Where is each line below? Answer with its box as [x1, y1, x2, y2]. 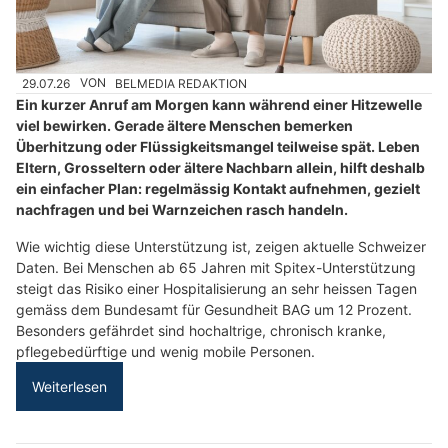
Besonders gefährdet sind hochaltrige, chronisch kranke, [16, 321, 386, 339]
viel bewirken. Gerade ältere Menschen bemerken [16, 116, 353, 134]
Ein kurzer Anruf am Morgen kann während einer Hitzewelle [16, 95, 422, 113]
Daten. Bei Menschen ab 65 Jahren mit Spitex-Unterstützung [16, 258, 416, 276]
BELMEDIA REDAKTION [115, 75, 248, 91]
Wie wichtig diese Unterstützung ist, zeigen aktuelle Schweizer [16, 237, 426, 255]
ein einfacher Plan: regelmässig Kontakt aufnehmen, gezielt [16, 179, 420, 197]
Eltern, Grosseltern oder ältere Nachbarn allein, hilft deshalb [16, 158, 425, 176]
